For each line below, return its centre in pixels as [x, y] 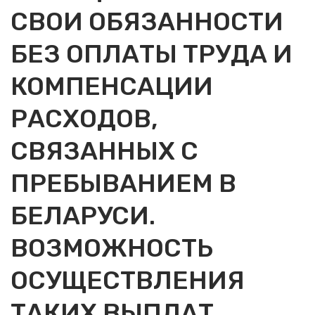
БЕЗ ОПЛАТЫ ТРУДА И [152, 54]
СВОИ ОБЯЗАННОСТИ [147, 21]
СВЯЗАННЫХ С [104, 151]
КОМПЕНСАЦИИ [112, 86]
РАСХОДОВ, [84, 118]
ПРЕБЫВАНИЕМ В [123, 183]
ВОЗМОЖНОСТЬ [112, 248]
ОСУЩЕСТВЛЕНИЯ [128, 280]
